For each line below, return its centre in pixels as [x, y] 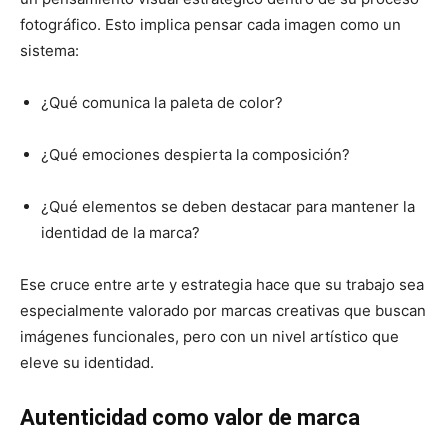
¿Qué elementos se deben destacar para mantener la [228, 206]
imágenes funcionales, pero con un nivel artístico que [209, 336]
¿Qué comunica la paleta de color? [162, 102]
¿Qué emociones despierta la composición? [195, 154]
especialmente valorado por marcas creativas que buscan [223, 310]
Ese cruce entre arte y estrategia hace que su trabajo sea [222, 284]
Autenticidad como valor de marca [190, 417]
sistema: [49, 50]
